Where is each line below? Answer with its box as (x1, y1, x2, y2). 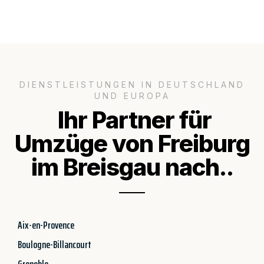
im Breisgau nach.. (31, 152, 233, 181)
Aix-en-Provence (18, 216, 74, 233)
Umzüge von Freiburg (14, 128, 250, 158)
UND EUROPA (94, 90, 170, 101)
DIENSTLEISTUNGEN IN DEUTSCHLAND (19, 79, 245, 90)
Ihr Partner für (52, 105, 212, 134)
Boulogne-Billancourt (18, 236, 91, 253)
